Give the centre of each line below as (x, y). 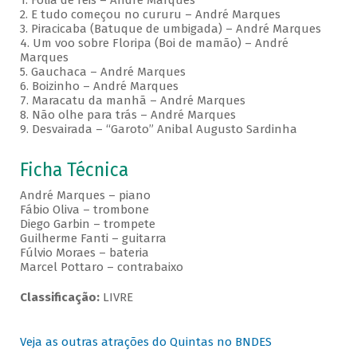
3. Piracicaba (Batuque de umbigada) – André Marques (170, 29)
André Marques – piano (85, 196)
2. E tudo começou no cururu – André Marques (150, 15)
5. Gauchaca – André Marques (102, 72)
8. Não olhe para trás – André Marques (127, 115)
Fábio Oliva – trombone (84, 210)
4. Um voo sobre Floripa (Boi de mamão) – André (154, 43)
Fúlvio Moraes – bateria (84, 253)
